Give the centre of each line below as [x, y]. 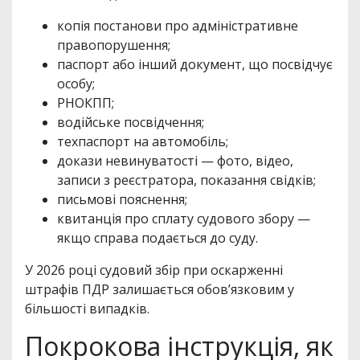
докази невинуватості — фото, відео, [175, 160]
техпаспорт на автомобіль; [143, 141]
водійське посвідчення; [131, 122]
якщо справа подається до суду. [157, 237]
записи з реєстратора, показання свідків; [186, 180]
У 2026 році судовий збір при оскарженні [154, 270]
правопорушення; [114, 45]
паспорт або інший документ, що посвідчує [195, 64]
